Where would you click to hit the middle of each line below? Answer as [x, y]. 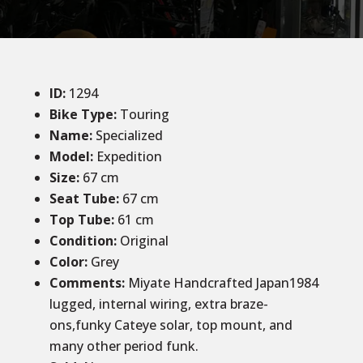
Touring [144, 114]
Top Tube [80, 220]
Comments [85, 283]
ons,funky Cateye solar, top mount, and [171, 325]
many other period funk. [124, 346]
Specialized [127, 135]
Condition [81, 241]
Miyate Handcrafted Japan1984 [221, 283]
